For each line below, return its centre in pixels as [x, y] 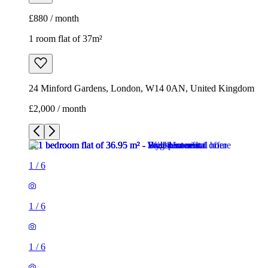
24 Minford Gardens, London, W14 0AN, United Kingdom [141, 89]
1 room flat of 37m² [66, 39]
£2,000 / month [57, 109]
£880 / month [54, 19]
